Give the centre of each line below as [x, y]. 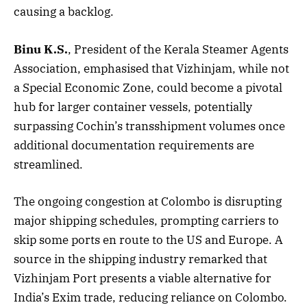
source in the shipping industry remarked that [140, 259]
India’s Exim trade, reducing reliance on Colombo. [150, 297]
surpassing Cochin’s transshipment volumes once [149, 126]
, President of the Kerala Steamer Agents [178, 49]
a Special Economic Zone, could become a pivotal [148, 87]
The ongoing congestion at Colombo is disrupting [148, 201]
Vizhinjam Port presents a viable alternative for [143, 278]
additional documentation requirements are [134, 145]
